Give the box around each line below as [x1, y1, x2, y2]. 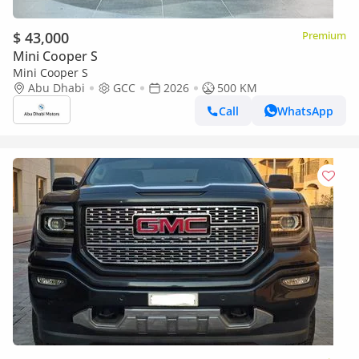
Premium [302, 28, 346, 42]
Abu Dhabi [28, 80, 85, 95]
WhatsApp [277, 103, 333, 119]
